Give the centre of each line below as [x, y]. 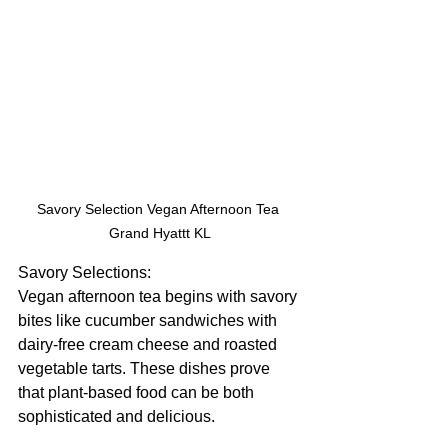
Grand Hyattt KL [160, 232]
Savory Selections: [84, 272]
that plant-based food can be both [138, 392]
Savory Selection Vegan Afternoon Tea [160, 208]
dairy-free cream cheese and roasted [149, 344]
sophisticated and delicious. [118, 416]
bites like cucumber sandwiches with [149, 320]
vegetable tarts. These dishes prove [146, 368]
